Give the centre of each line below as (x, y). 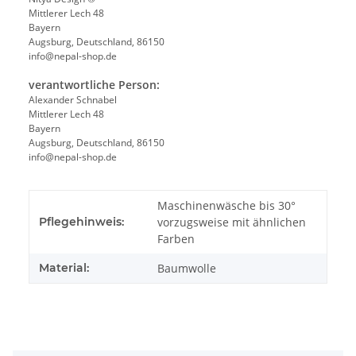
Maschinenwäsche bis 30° (226, 206)
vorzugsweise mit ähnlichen (232, 222)
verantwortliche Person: (94, 85)
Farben (176, 239)
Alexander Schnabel (73, 100)
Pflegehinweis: (81, 222)
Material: (64, 268)
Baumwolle (187, 269)
